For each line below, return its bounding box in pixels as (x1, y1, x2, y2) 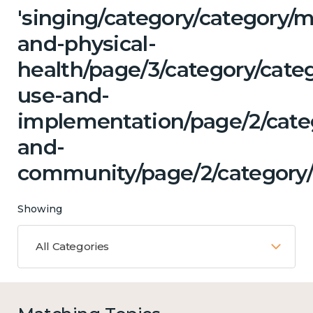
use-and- (17, 82, 110, 108)
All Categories (36, 239, 109, 253)
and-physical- (17, 30, 156, 57)
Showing (17, 202, 62, 215)
